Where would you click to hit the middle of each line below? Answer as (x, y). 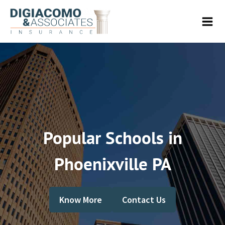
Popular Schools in (113, 137)
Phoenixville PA (113, 163)
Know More (80, 199)
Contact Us (144, 199)
